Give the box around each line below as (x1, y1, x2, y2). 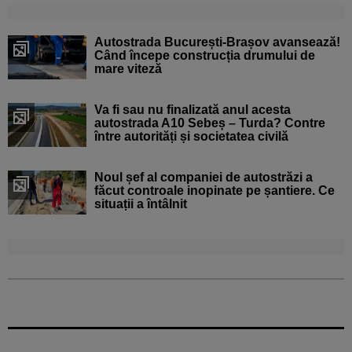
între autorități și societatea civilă (94, 129, 288, 143)
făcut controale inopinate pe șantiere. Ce (94, 184, 335, 198)
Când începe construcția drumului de (94, 48, 315, 62)
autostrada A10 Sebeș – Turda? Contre (94, 115, 325, 130)
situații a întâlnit (94, 197, 187, 211)
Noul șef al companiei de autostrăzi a (94, 170, 313, 185)
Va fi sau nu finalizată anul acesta (94, 102, 291, 116)
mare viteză (94, 61, 162, 75)
